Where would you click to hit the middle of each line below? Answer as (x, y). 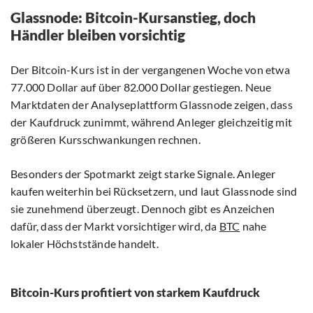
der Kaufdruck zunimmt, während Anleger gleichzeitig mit (152, 122)
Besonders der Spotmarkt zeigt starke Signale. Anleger (143, 174)
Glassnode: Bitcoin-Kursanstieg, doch (133, 17)
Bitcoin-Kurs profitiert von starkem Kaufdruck (135, 293)
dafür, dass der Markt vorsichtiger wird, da (115, 226)
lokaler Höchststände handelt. (85, 244)
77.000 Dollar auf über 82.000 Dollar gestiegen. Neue (141, 87)
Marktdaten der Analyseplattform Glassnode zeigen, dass (152, 105)
